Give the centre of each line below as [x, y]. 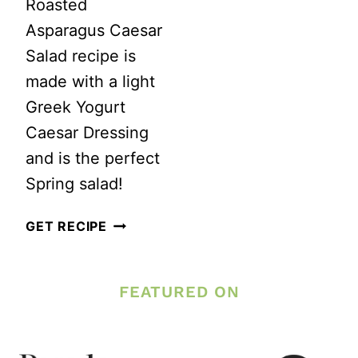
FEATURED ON [179, 291]
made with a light [90, 81]
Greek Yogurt [76, 107]
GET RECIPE [66, 226]
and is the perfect [93, 158]
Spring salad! [74, 183]
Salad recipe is [81, 56]
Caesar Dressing [87, 132]
